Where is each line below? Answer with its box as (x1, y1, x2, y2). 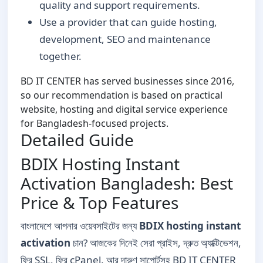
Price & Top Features (21, 191, 178, 214)
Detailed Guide (21, 128, 134, 151)
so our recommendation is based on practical (21, 88, 222, 102)
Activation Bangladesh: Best (21, 171, 233, 194)
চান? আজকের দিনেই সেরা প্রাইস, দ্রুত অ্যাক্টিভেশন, (70, 235, 241, 249)
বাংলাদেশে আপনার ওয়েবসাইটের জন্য (21, 218, 139, 232)
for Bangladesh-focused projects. (21, 116, 168, 130)
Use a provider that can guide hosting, (39, 15, 217, 29)
